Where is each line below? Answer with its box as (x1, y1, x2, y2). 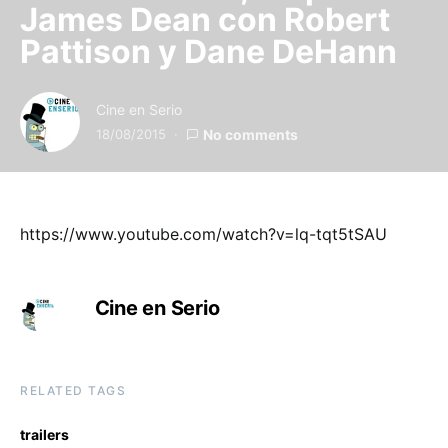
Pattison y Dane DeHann (20, 31, 397, 71)
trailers (20, 425, 69, 443)
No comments (203, 125, 298, 143)
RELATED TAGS (20, 382, 126, 398)
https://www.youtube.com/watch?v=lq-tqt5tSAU (20, 223, 387, 244)
